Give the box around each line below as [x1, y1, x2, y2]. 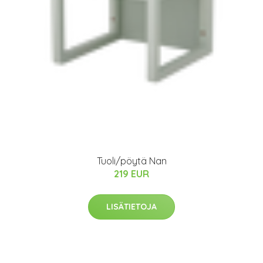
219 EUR [114, 167, 149, 180]
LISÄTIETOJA [106, 201, 157, 212]
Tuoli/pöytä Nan [96, 154, 167, 167]
